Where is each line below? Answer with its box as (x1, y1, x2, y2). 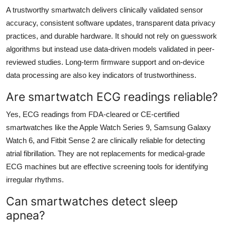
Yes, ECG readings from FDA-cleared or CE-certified (6, 109, 179, 119)
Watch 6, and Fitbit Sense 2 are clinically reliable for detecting (6, 136, 205, 145)
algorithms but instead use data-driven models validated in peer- (6, 44, 214, 53)
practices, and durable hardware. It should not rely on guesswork (6, 31, 217, 40)
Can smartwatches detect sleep (6, 193, 178, 208)
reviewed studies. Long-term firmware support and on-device (6, 57, 204, 66)
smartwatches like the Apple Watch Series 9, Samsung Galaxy (6, 123, 211, 132)
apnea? (6, 207, 45, 222)
